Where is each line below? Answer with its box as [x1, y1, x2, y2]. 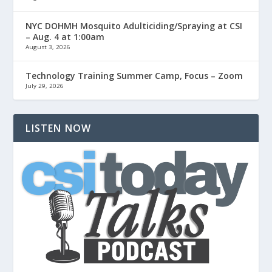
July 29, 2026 [25, 81, 64, 90]
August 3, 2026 [25, 42, 71, 51]
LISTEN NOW [25, 121, 92, 135]
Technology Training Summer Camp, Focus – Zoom [25, 69, 243, 81]
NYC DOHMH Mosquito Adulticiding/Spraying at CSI [25, 19, 243, 32]
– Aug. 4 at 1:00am [25, 30, 105, 42]
